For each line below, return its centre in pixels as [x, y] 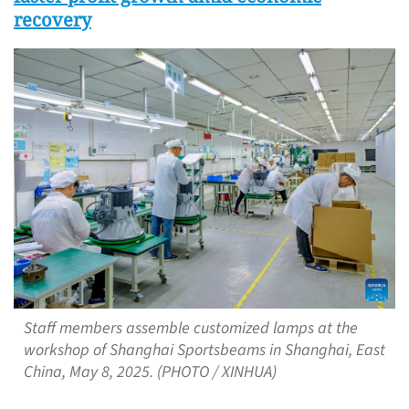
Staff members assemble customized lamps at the [190, 329]
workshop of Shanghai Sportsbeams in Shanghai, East [204, 351]
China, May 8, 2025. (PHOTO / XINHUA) [150, 372]
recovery [52, 19]
